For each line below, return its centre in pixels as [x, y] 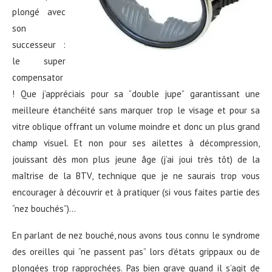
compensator [38, 77]
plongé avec [39, 12]
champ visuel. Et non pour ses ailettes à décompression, [136, 143]
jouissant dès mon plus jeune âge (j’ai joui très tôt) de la [136, 159]
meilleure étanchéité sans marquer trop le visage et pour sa [136, 110]
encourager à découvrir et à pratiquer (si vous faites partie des [136, 192]
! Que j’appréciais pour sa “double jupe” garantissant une [136, 93]
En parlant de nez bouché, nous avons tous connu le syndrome [136, 235]
